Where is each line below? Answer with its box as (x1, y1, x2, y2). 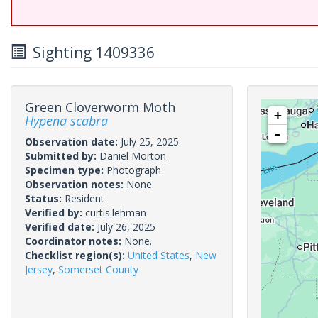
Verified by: (25, 206, 85, 219)
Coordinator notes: (25, 234, 124, 248)
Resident (65, 192, 104, 205)
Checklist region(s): (25, 248, 128, 262)
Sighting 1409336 (26, 43, 155, 62)
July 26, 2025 (97, 220, 155, 234)
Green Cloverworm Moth (25, 99, 175, 116)
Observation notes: (25, 177, 126, 191)
